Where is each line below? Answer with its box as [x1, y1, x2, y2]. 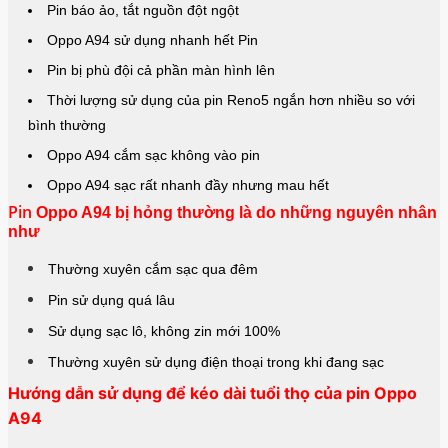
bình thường [28, 117, 106, 134]
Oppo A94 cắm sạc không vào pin [47, 147, 260, 164]
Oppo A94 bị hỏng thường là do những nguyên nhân [36, 204, 437, 222]
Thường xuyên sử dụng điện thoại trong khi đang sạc [48, 354, 384, 371]
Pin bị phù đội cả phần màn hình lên [47, 62, 275, 79]
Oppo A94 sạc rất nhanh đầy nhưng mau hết [47, 177, 329, 194]
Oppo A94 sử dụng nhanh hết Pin [47, 32, 258, 49]
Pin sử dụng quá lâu [48, 292, 175, 309]
